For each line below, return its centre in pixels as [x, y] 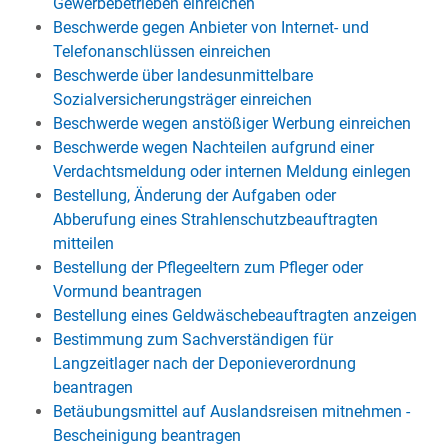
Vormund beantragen [127, 291]
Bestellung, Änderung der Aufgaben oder [194, 195]
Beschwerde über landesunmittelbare [182, 75]
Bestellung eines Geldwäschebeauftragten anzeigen [234, 315]
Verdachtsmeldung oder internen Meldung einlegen [231, 171]
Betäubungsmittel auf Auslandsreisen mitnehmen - [231, 411]
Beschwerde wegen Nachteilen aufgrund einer [213, 147]
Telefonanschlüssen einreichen [161, 51]
